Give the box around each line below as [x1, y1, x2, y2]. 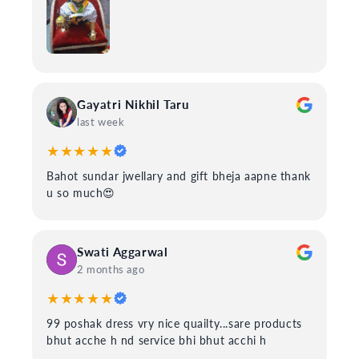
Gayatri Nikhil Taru [77, 96, 189, 111]
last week [77, 115, 125, 128]
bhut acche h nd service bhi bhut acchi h [46, 333, 267, 347]
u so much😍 [46, 185, 115, 200]
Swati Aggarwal [77, 244, 168, 259]
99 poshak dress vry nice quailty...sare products [46, 316, 302, 330]
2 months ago [77, 262, 145, 276]
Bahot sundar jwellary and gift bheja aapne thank [46, 168, 311, 183]
